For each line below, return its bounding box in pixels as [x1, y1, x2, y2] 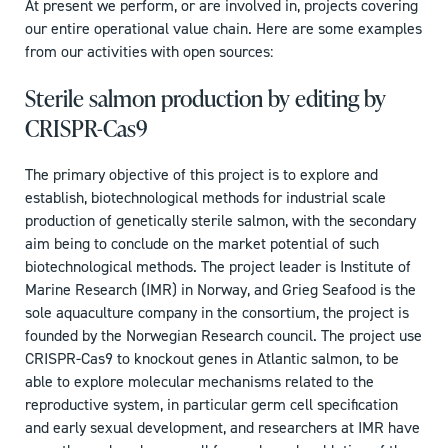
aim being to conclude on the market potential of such [25, 233, 379, 255]
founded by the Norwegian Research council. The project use [25, 325, 422, 347]
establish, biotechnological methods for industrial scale [25, 187, 386, 209]
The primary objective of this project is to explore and [25, 164, 378, 186]
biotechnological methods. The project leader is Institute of [25, 256, 411, 278]
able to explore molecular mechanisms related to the [25, 371, 374, 393]
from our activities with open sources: [25, 41, 273, 63]
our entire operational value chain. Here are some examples [25, 18, 422, 40]
